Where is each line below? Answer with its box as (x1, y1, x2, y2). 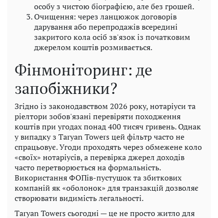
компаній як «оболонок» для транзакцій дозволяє (15, 182, 199, 194)
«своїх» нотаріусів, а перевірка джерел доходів (15, 152, 184, 163)
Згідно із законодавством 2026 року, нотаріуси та (15, 101, 196, 112)
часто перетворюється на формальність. (15, 162, 161, 173)
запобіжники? (15, 78, 117, 99)
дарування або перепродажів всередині (34, 21, 178, 33)
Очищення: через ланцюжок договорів (34, 11, 177, 22)
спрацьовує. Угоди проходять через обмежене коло (15, 142, 202, 153)
